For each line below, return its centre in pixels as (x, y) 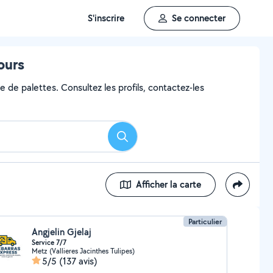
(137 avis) (78, 261)
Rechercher (144, 140)
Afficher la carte (168, 184)
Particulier (205, 222)
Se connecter (199, 18)
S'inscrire (106, 18)
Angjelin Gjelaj (61, 232)
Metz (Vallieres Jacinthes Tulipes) (83, 251)
